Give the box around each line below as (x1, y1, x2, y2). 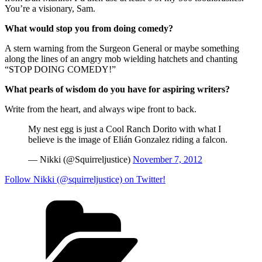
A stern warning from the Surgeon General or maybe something (5, 43, 239, 53)
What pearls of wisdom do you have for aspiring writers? (5, 84, 230, 94)
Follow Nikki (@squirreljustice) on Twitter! (5, 174, 166, 184)
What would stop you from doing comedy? (5, 23, 173, 33)
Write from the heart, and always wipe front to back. (5, 104, 196, 114)
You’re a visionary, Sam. (5, 3, 95, 13)
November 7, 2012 (133, 154, 202, 164)
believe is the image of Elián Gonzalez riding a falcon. (28, 134, 227, 144)
